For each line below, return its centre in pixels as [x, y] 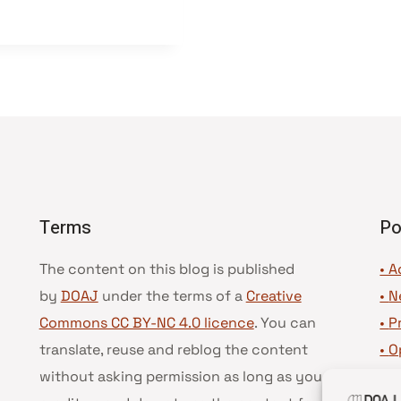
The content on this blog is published [166, 269]
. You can [285, 323]
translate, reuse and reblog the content [173, 350]
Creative [273, 296]
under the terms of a [172, 296]
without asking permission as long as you [180, 376]
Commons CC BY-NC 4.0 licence [146, 323]
